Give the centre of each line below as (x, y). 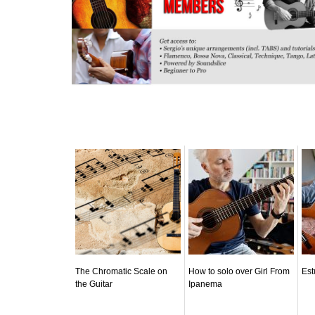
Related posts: (110, 128)
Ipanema (205, 284)
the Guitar (94, 284)
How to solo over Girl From (239, 271)
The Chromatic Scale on (121, 271)
